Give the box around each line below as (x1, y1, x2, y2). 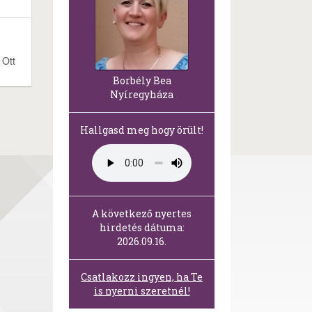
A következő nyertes (92, 207, 192, 221)
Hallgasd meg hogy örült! (80, 123, 203, 137)
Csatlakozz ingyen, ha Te (81, 270, 203, 284)
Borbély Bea (112, 74, 171, 88)
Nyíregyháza (110, 88, 173, 102)
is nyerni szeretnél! (93, 284, 190, 298)
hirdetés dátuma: (99, 221, 185, 235)
